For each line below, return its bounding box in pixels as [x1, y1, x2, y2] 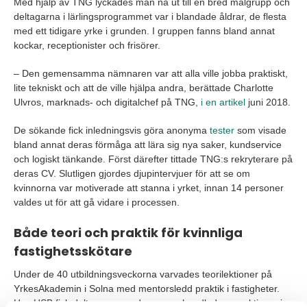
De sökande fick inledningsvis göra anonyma [14, 125, 210, 136]
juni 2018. [245, 97, 291, 108]
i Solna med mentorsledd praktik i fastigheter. [82, 283, 280, 295]
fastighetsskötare [14, 243, 132, 260]
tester [210, 125, 234, 136]
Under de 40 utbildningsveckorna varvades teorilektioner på [14, 269, 272, 280]
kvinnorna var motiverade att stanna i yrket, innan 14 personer [14, 182, 284, 194]
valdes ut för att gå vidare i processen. [14, 197, 180, 208]
